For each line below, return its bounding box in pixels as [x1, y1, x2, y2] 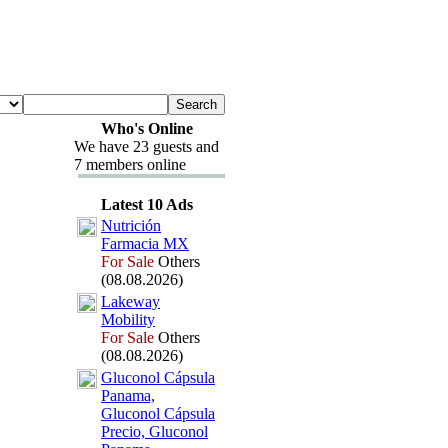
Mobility [101, 311, 155, 328]
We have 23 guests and [74, 138, 219, 155]
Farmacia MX [101, 235, 189, 252]
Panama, [101, 387, 155, 404]
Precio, [101, 423, 145, 440]
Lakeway [101, 293, 160, 310]
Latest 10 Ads [100, 196, 193, 213]
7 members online [74, 156, 186, 173]
